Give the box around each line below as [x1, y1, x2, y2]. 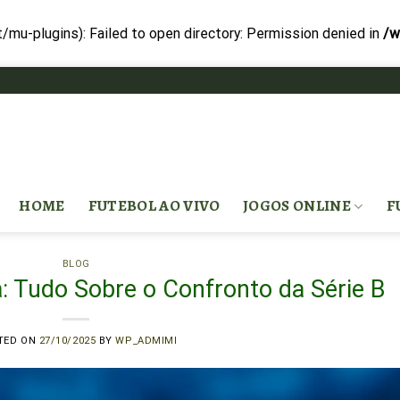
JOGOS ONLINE [242, 194, 352, 218]
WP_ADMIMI [115, 335, 178, 347]
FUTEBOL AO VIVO [87, 194, 220, 218]
